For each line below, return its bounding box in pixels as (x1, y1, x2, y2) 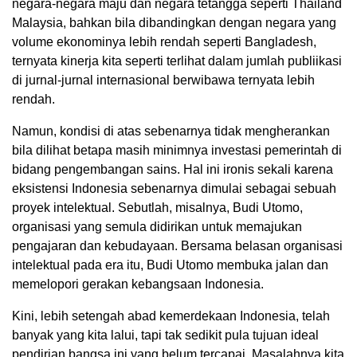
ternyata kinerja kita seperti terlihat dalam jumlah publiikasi (12, 54, 342, 69)
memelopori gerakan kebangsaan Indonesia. (12, 277, 264, 292)
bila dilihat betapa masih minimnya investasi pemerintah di (12, 143, 342, 158)
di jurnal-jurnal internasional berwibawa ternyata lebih (12, 73, 315, 88)
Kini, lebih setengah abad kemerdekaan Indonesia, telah (12, 309, 330, 324)
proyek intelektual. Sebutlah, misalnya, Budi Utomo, (12, 201, 303, 215)
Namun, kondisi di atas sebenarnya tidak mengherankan (12, 124, 330, 139)
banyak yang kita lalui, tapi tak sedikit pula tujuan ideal (12, 328, 319, 343)
